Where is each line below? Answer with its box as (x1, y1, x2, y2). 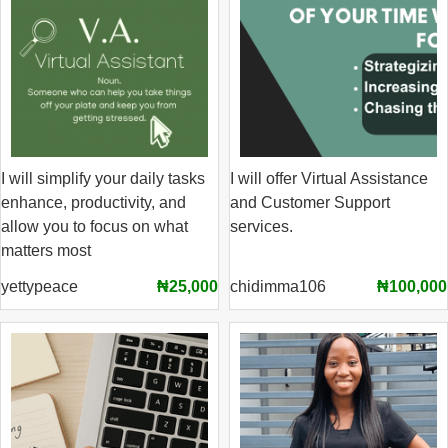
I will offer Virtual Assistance (230, 170, 428, 187)
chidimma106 (230, 278, 326, 295)
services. (230, 218, 293, 235)
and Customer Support (230, 194, 390, 211)
